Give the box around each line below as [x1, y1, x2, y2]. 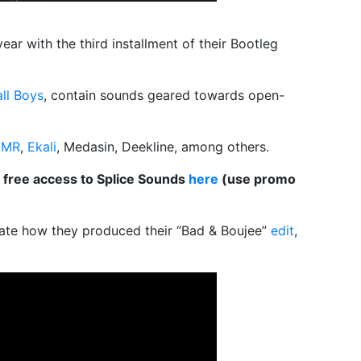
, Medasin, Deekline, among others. [56, 139, 269, 155]
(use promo [218, 171, 296, 187]
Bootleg [230, 35, 278, 52]
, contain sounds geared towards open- [44, 87, 284, 103]
